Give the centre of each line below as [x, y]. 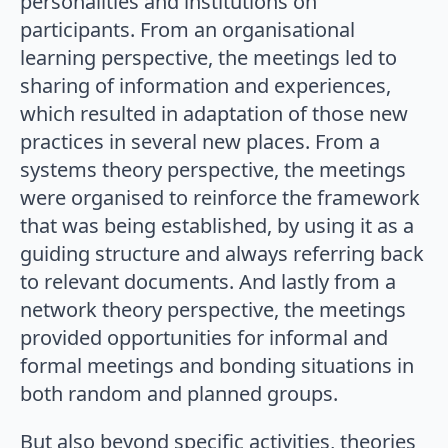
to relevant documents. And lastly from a [208, 282]
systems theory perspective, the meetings [213, 170]
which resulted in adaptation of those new [214, 114]
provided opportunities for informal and [204, 338]
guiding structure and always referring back [222, 254]
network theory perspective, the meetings [213, 310]
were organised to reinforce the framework [220, 198]
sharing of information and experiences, [205, 86]
